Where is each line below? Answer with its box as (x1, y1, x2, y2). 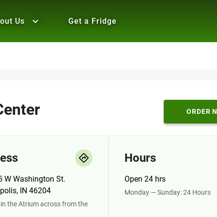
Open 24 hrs (124, 174, 166, 184)
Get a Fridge (68, 16, 117, 26)
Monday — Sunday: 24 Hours (124, 188, 211, 196)
